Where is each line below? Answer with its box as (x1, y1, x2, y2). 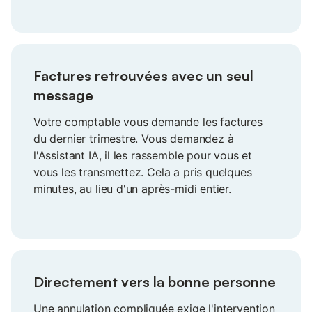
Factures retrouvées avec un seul (33, 67, 253, 85)
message (33, 86, 93, 104)
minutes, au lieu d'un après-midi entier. (33, 182, 231, 196)
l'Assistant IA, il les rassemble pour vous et (33, 148, 253, 163)
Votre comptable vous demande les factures (33, 115, 263, 130)
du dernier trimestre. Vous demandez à (33, 132, 234, 146)
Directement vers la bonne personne (33, 273, 276, 291)
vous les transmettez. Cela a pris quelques (33, 165, 252, 180)
